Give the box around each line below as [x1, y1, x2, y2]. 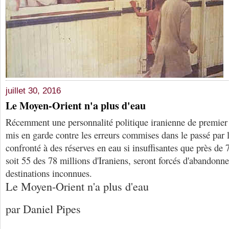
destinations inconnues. [6, 167, 92, 180]
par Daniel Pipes [6, 201, 81, 217]
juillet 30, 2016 [6, 86, 61, 96]
